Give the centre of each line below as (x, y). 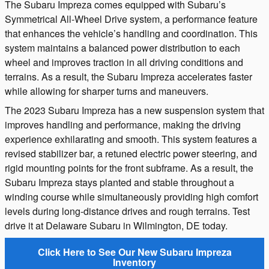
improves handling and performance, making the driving (123, 125)
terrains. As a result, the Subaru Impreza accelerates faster (128, 77)
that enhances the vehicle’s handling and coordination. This (131, 33)
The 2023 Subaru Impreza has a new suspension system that (134, 110)
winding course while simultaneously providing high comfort (131, 197)
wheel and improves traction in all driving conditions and (124, 62)
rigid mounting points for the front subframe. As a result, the (129, 168)
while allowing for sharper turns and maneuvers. (107, 91)
